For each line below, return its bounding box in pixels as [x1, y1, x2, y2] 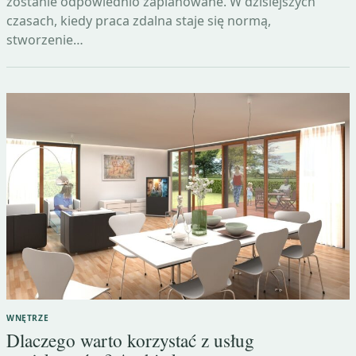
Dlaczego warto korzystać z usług [6, 328, 254, 354]
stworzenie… [6, 31, 83, 49]
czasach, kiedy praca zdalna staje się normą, [6, 12, 271, 30]
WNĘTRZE [6, 312, 49, 324]
